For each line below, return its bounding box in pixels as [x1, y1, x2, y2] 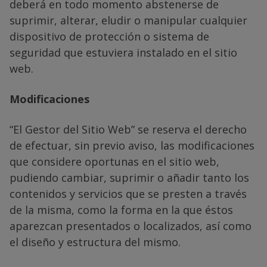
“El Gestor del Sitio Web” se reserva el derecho [10, 122, 247, 136]
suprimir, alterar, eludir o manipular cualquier [10, 13, 247, 27]
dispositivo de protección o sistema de [10, 29, 209, 44]
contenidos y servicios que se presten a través [10, 186, 247, 201]
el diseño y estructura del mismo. [10, 234, 181, 249]
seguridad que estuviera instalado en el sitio [10, 45, 237, 60]
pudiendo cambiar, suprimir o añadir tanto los [10, 170, 249, 185]
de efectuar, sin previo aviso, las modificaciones [10, 138, 254, 153]
